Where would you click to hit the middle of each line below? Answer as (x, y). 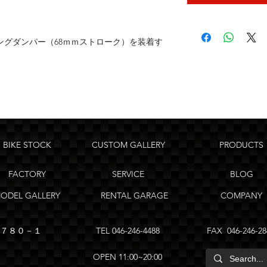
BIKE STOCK (27, 145)
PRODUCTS (241, 145)
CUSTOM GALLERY (128, 145)
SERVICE (128, 174)
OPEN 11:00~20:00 (128, 257)
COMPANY (241, 195)
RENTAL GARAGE (134, 195)
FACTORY (27, 174)
